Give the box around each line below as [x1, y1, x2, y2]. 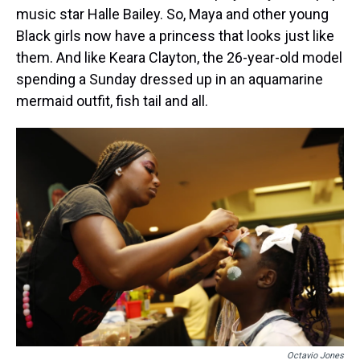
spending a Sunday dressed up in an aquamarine [16, 71, 323, 88]
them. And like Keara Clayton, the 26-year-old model [16, 49, 342, 66]
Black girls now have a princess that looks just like [16, 27, 334, 44]
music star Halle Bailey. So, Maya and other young [16, 6, 329, 22]
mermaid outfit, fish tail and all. [16, 92, 208, 109]
